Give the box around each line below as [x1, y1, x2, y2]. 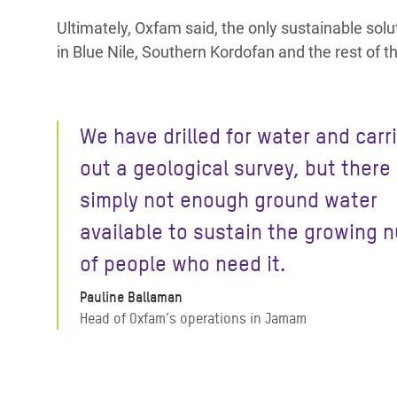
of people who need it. [80, 251, 285, 276]
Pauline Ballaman [80, 289, 183, 306]
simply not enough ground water [80, 187, 378, 213]
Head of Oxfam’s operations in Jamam [80, 310, 307, 327]
